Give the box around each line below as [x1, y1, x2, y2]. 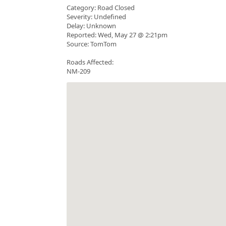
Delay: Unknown [67, 21, 116, 31]
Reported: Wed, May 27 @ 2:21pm [67, 30, 167, 40]
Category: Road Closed [67, 3, 135, 13]
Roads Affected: [67, 58, 114, 67]
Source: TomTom [67, 39, 117, 49]
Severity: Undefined [67, 12, 126, 22]
